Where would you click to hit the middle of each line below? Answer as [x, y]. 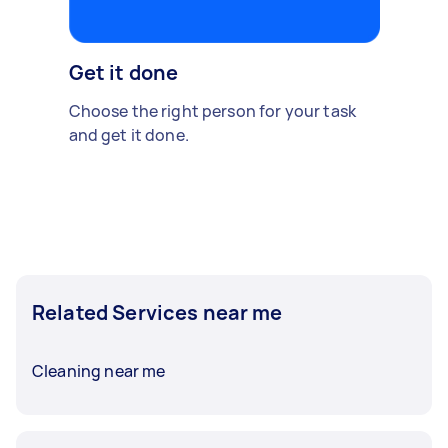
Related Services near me [157, 312]
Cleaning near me [99, 370]
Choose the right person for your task [212, 110]
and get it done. [128, 134]
